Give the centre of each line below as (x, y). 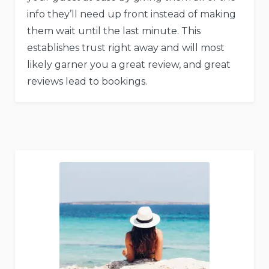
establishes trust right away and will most (126, 48)
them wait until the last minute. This (114, 31)
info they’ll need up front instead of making (131, 14)
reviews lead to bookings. (87, 82)
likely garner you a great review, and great (129, 65)
